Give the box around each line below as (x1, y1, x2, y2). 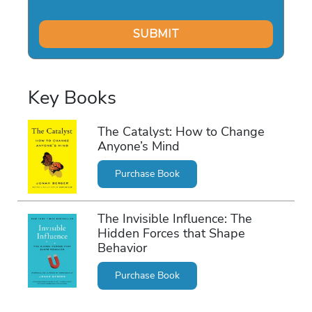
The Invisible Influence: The (97, 210, 252, 228)
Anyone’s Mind (97, 138, 180, 155)
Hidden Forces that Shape (97, 225, 245, 242)
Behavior (97, 240, 147, 257)
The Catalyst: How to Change (97, 123, 265, 141)
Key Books (28, 84, 116, 111)
